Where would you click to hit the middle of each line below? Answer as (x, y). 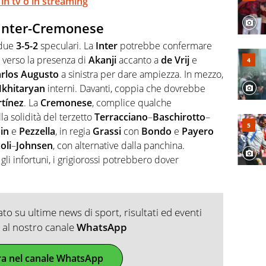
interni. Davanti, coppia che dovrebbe (125, 89)
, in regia (74, 132)
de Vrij (175, 60)
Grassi (107, 132)
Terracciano (121, 117)
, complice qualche (132, 103)
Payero (198, 132)
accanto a (139, 60)
